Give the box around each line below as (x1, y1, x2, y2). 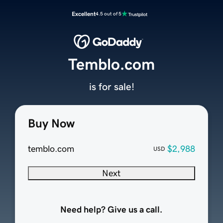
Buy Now (27, 117, 75, 130)
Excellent (72, 11, 96, 17)
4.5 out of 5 (96, 11, 121, 16)
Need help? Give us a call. (60, 205, 163, 215)
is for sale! (89, 82, 134, 92)
